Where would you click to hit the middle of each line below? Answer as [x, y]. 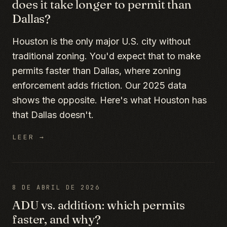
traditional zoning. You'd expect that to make [106, 56]
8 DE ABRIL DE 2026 [56, 187]
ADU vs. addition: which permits [99, 205]
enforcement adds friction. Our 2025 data [99, 85]
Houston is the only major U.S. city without [101, 41]
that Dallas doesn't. [53, 115]
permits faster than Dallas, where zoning [97, 71]
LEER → [29, 137]
